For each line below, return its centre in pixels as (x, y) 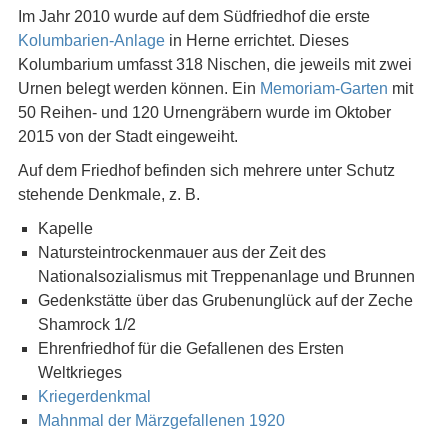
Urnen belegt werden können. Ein (138, 88)
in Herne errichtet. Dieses (256, 40)
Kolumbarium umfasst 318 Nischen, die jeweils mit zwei (214, 64)
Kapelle (65, 228)
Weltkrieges (79, 372)
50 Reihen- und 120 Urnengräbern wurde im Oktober (204, 112)
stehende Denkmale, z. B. (108, 194)
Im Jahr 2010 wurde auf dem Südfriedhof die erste (193, 16)
